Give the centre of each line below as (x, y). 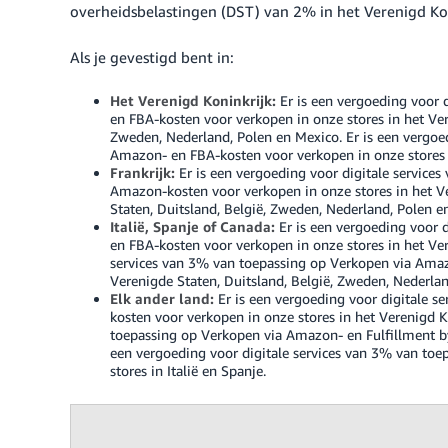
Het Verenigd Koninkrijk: (193, 100)
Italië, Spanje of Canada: (192, 226)
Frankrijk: (142, 172)
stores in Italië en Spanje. (188, 370)
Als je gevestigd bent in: (152, 57)
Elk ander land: (162, 298)
